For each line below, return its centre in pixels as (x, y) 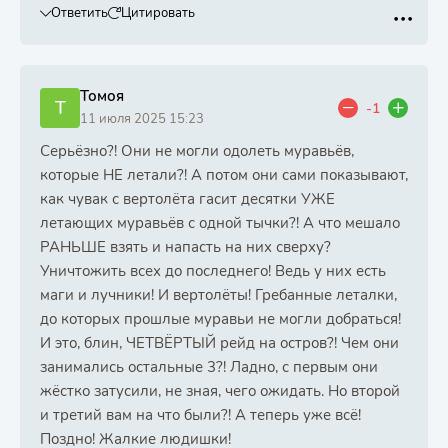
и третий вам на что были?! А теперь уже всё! (200, 415)
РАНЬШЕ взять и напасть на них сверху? (185, 247)
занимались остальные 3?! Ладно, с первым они (209, 367)
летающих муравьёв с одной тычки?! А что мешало (220, 223)
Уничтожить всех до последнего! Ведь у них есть (213, 271)
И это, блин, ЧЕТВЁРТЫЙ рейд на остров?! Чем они (219, 343)
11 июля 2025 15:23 (142, 119)
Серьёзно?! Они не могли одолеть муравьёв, (197, 151)
